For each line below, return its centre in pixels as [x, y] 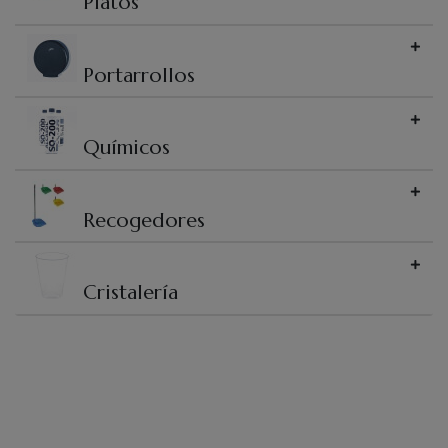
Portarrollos [138, 74]
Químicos [126, 147]
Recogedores [143, 219]
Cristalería [130, 292]
